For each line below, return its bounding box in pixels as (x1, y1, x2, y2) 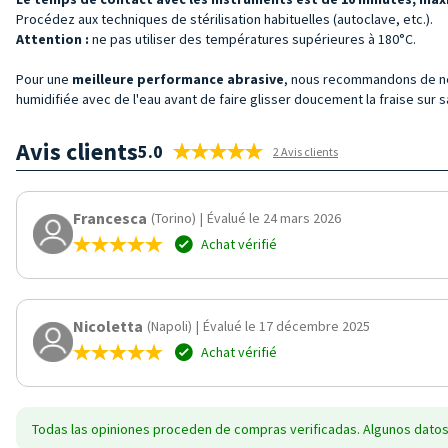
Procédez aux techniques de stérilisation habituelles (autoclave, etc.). (16, 9, 433, 28)
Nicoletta (73, 315, 143, 336)
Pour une (16, 69, 72, 88)
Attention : (16, 29, 92, 48)
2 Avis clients (273, 143, 338, 159)
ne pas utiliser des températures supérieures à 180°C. (92, 29, 416, 48)
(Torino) (151, 208, 196, 227)
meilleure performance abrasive (72, 69, 284, 88)
